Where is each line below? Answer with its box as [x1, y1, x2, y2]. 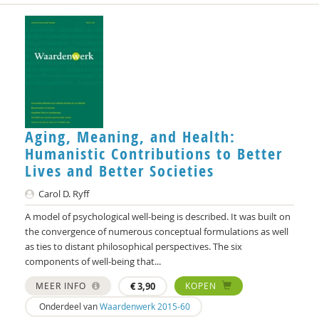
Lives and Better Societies [25, 160, 214, 182]
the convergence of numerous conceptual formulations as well [25, 225, 288, 239]
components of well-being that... [25, 255, 161, 268]
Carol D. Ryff [36, 187, 89, 201]
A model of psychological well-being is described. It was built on [25, 210, 291, 224]
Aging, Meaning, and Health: [25, 126, 236, 148]
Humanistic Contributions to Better [25, 143, 283, 165]
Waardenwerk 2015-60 [100, 300, 190, 313]
